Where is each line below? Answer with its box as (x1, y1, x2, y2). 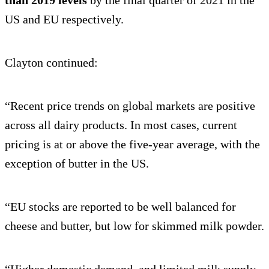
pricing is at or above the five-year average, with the (5, 138, 260, 151)
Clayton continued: (5, 56, 98, 70)
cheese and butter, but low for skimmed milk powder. (5, 219, 264, 233)
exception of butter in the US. (5, 157, 149, 171)
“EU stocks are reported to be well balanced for (5, 200, 236, 214)
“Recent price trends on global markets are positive (5, 99, 255, 113)
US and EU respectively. (5, 13, 124, 26)
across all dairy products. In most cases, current (5, 118, 237, 132)
